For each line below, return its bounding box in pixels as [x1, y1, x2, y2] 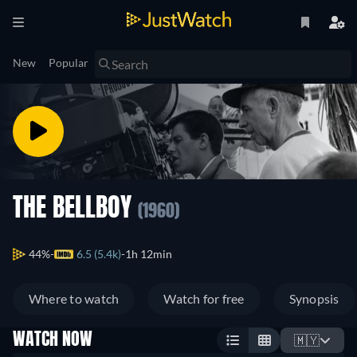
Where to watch [29, 291, 120, 307]
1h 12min [125, 247, 172, 261]
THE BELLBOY [13, 197, 138, 222]
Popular [49, 56, 88, 69]
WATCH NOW [13, 331, 92, 350]
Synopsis [288, 291, 339, 307]
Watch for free [163, 291, 245, 307]
